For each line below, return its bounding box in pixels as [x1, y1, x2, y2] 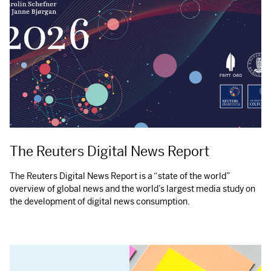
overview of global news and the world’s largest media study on [10, 183, 255, 194]
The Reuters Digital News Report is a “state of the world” [10, 170, 230, 181]
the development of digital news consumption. [10, 195, 190, 207]
